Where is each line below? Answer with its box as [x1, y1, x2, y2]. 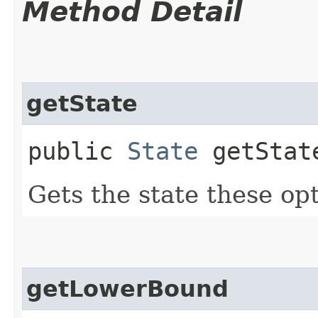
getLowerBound [26, 275, 229, 302]
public [28, 136, 127, 165]
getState [26, 90, 138, 116]
